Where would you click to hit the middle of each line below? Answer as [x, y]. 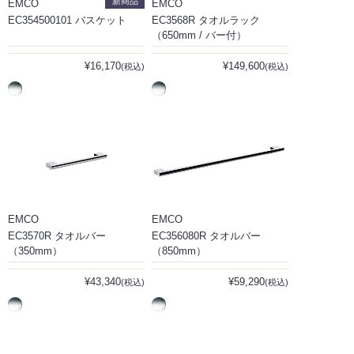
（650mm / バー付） [199, 35]
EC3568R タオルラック [206, 20]
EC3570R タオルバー [57, 236]
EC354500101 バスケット [67, 20]
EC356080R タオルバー [206, 236]
